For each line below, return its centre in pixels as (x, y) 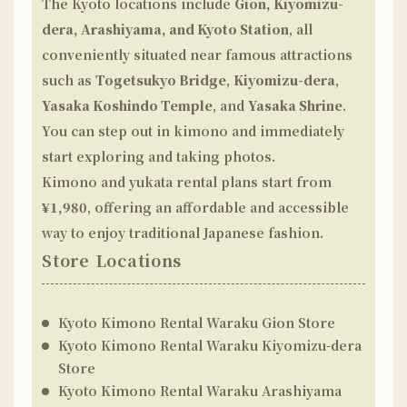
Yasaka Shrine (296, 105)
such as (69, 80)
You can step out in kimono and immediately (194, 131)
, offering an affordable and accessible (218, 207)
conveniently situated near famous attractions (198, 55)
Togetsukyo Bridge (161, 80)
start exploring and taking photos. (159, 156)
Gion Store (299, 323)
